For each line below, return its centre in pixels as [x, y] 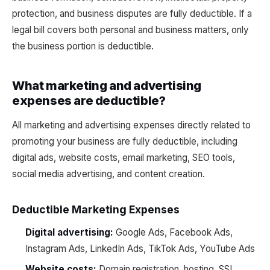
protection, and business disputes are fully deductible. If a [132, 14]
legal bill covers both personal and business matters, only [130, 30]
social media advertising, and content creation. [108, 174]
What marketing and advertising [107, 86]
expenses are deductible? [89, 101]
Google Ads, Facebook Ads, [173, 232]
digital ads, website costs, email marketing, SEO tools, [124, 158]
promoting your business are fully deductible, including [125, 141]
